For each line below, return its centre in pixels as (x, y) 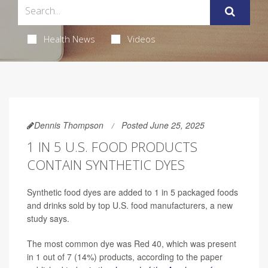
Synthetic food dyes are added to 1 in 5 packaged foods (133, 192)
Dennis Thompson (69, 125)
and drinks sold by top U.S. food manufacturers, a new (130, 205)
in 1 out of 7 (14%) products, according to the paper (125, 256)
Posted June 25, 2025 (163, 125)
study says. (48, 218)
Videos (141, 39)
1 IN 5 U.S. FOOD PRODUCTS (112, 146)
